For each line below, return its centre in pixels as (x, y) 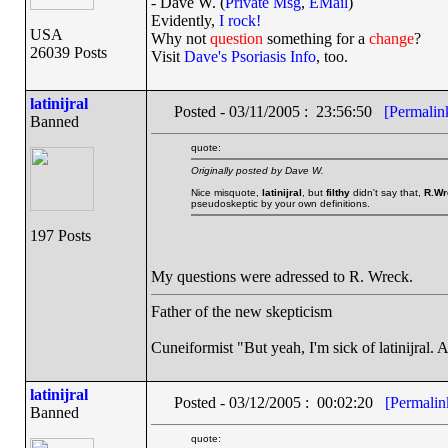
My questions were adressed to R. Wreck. (281, 276)
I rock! (239, 20)
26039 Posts (68, 52)
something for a (315, 38)
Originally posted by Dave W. (257, 170)
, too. (331, 56)
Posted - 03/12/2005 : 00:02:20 (279, 402)
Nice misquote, (226, 192)
